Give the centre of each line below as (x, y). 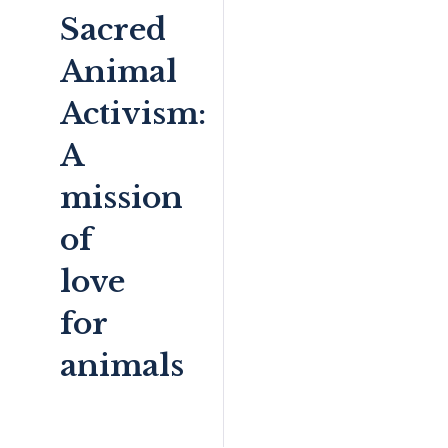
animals (122, 366)
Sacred (113, 30)
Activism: (133, 114)
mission (121, 198)
